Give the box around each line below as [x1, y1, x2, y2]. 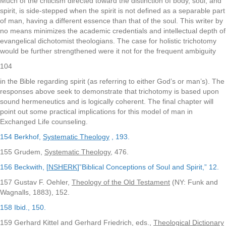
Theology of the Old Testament [72, 178, 170, 186]
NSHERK [48, 163, 77, 171]
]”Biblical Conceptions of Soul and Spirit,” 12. [77, 163, 219, 171]
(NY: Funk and [170, 178, 218, 186]
